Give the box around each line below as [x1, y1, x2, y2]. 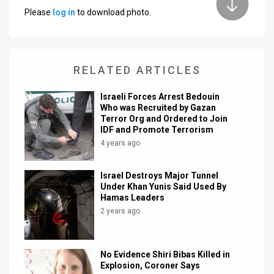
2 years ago [100, 206, 141, 215]
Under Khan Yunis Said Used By [100, 181, 227, 191]
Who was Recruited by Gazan [100, 102, 217, 113]
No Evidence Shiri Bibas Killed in [100, 249, 231, 259]
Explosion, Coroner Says [100, 260, 201, 270]
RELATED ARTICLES [73, 63, 201, 76]
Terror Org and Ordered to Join [100, 113, 228, 124]
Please [24, 7, 53, 18]
